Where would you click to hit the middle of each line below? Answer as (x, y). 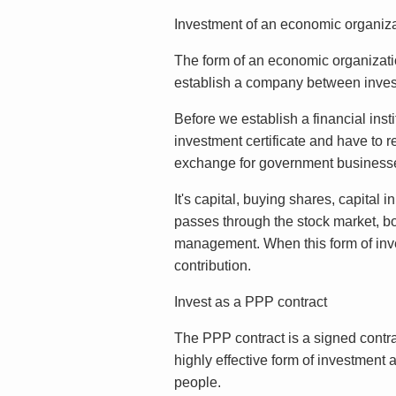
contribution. (212, 266)
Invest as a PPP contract (250, 302)
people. (197, 382)
